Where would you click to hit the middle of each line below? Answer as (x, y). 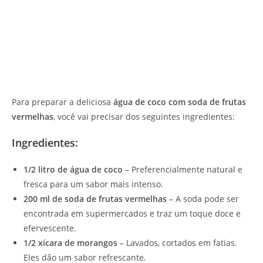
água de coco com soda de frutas (180, 102)
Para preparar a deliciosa (63, 102)
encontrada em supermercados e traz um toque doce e (132, 213)
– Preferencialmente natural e (183, 169)
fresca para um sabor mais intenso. (93, 184)
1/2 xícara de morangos (70, 242)
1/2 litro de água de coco (73, 169)
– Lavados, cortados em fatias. (177, 242)
